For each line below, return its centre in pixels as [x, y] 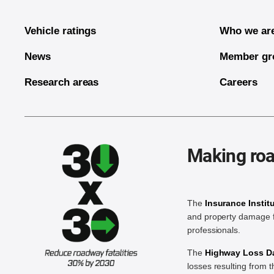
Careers [239, 83]
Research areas [62, 83]
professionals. [214, 230]
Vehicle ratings [61, 31]
